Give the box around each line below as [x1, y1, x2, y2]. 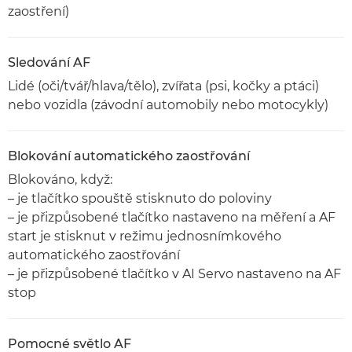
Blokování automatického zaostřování [8, 148, 250, 163]
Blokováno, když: [8, 172, 112, 187]
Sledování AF [8, 55, 90, 70]
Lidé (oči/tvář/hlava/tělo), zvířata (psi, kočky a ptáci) [8, 79, 319, 93]
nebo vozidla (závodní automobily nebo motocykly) [8, 97, 328, 112]
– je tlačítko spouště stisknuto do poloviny [8, 191, 272, 206]
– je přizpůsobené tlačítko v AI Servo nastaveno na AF [8, 266, 341, 281]
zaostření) [8, 4, 69, 19]
